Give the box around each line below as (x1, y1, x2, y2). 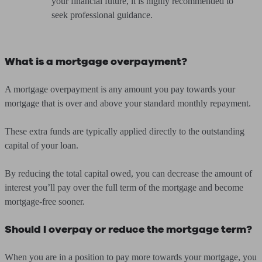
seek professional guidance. (51, 10, 153, 20)
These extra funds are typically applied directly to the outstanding (5, 126, 244, 136)
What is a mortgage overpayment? (5, 54, 187, 68)
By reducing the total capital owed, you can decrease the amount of (5, 168, 252, 178)
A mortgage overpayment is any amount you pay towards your (5, 84, 235, 94)
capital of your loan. (5, 140, 78, 150)
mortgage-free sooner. (5, 196, 85, 206)
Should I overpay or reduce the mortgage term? (5, 222, 252, 236)
